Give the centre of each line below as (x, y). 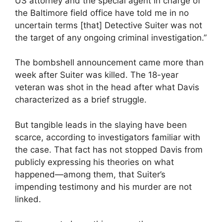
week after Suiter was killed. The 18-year (97, 75)
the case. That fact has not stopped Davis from (109, 149)
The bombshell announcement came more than (109, 63)
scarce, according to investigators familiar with (108, 137)
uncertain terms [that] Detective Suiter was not (109, 25)
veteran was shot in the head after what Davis (107, 87)
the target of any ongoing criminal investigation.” (111, 37)
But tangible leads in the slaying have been (101, 125)
